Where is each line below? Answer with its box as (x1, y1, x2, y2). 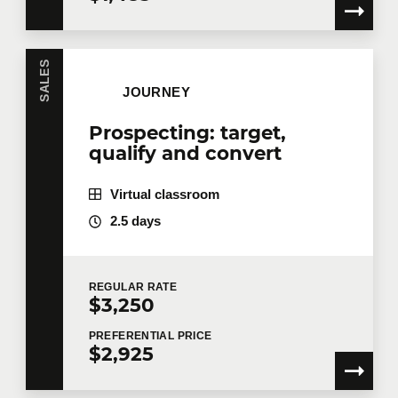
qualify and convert (88, 140, 282, 164)
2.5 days (109, 214, 161, 229)
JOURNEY (123, 84, 191, 99)
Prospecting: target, (88, 120, 286, 144)
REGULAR (88, 281, 147, 294)
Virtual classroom (109, 187, 219, 202)
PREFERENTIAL (88, 329, 178, 342)
